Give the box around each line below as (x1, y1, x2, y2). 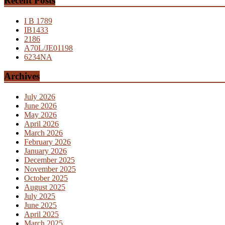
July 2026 (24, 92, 55, 101)
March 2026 (24, 129, 63, 138)
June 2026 (24, 101, 57, 110)
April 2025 (24, 210, 59, 219)
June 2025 (24, 201, 57, 210)
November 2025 (24, 165, 76, 174)
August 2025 (24, 183, 65, 192)
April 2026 (24, 120, 59, 129)
